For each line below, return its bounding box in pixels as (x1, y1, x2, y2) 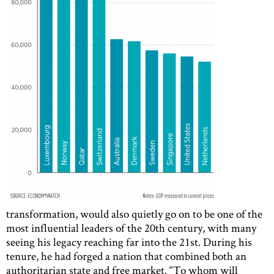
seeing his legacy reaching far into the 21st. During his (6, 234, 252, 250)
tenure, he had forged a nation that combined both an (6, 248, 246, 264)
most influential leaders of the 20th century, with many (6, 220, 256, 236)
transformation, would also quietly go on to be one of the (6, 206, 262, 222)
